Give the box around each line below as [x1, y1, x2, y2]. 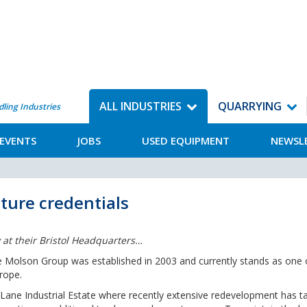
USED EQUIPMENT [142, 134, 230, 147]
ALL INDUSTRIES [99, 99, 182, 114]
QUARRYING [218, 99, 282, 114]
